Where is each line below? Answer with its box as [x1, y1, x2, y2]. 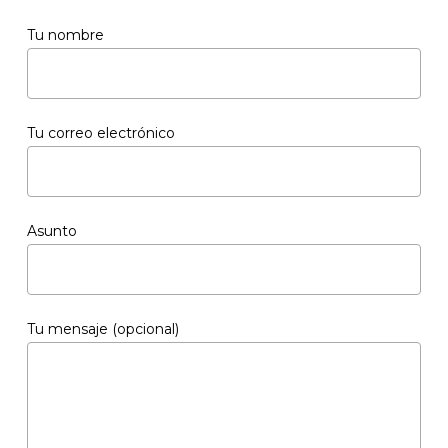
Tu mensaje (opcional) [26, 319, 179, 338]
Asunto [26, 221, 77, 240]
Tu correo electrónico [26, 123, 175, 142]
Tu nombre [26, 25, 104, 44]
